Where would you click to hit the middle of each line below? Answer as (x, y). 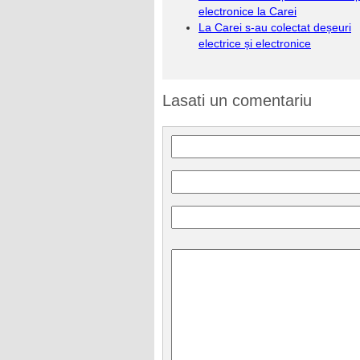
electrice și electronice (255, 43)
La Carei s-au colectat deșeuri (275, 27)
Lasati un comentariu (237, 100)
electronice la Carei (247, 11)
